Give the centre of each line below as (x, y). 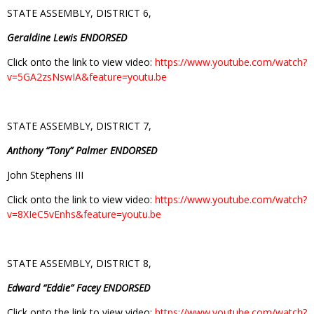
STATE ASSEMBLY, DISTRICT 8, (79, 263)
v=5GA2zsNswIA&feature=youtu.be (87, 76)
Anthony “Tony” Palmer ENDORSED (82, 150)
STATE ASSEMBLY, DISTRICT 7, (79, 125)
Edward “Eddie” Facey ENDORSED (78, 287)
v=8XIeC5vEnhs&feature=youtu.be (84, 214)
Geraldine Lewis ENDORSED (67, 37)
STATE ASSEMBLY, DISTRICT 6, (79, 13)
